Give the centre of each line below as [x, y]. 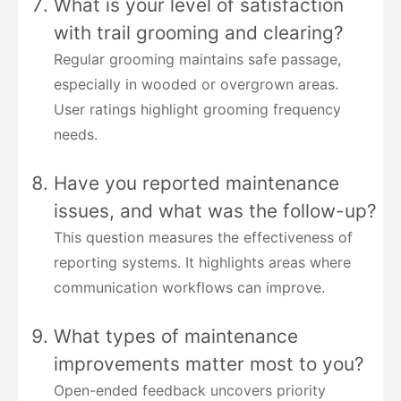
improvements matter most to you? [209, 363]
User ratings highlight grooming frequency [197, 109]
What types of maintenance [176, 336]
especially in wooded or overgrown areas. [196, 84]
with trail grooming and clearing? [199, 32]
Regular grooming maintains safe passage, [197, 59]
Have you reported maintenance [196, 183]
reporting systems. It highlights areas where [202, 262]
